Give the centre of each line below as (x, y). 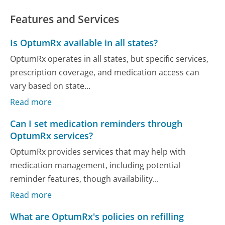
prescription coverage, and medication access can (105, 72)
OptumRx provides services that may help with (98, 151)
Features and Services (65, 19)
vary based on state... (50, 86)
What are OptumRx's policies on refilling (97, 217)
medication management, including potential (95, 165)
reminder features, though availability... (85, 179)
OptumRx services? (52, 136)
